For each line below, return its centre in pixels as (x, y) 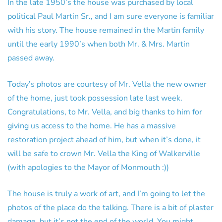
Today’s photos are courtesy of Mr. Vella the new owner (107, 84)
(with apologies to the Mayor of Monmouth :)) (88, 167)
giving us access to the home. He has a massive (92, 126)
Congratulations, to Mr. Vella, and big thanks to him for (105, 112)
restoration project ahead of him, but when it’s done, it (104, 139)
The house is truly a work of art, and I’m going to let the (106, 194)
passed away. (31, 58)
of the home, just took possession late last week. (95, 98)
